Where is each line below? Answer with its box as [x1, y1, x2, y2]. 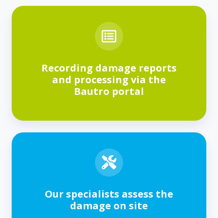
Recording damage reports [41, 61, 177, 74]
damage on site [70, 199, 148, 212]
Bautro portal [74, 84, 144, 98]
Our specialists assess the [45, 187, 173, 200]
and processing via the [52, 73, 166, 86]
